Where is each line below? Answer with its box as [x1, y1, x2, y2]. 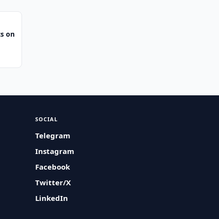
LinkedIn [35, 193, 68, 203]
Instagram [35, 146, 75, 156]
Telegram [35, 131, 71, 140]
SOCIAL [35, 115, 58, 123]
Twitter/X [35, 177, 71, 187]
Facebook [35, 162, 70, 172]
